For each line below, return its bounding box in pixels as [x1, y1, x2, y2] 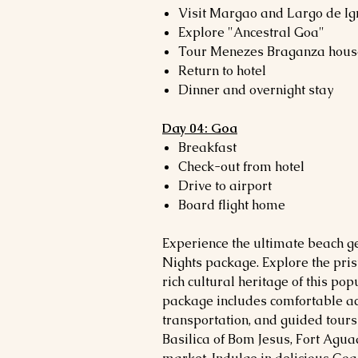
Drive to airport [178, 177, 272, 194]
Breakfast [178, 139, 237, 156]
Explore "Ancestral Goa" [178, 24, 324, 41]
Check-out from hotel [178, 158, 304, 175]
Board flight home [178, 197, 285, 213]
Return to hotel [178, 62, 266, 79]
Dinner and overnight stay [178, 82, 333, 98]
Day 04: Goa [162, 120, 237, 137]
